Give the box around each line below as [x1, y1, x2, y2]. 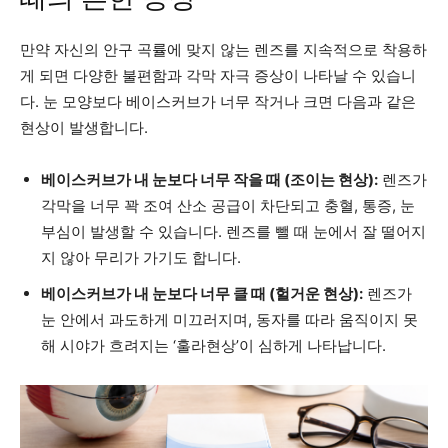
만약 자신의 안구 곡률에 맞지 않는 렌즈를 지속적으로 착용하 [20, 39, 427, 59]
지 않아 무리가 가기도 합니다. [41, 247, 241, 267]
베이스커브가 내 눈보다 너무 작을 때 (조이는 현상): [41, 169, 378, 189]
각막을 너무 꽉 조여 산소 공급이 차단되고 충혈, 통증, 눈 [41, 195, 415, 215]
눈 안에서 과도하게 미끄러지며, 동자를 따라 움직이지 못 [41, 309, 418, 329]
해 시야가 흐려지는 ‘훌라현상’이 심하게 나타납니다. [41, 335, 386, 355]
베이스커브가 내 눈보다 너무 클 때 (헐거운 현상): [41, 283, 363, 303]
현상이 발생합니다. [20, 117, 148, 137]
